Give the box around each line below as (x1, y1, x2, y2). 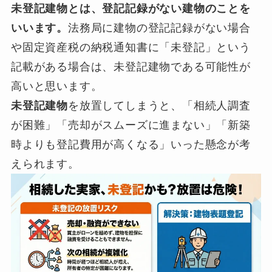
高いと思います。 (10, 80, 103, 92)
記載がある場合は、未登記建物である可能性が (10, 60, 251, 73)
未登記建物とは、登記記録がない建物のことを (10, 2, 251, 15)
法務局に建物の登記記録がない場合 (67, 21, 251, 34)
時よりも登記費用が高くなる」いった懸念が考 (10, 138, 251, 151)
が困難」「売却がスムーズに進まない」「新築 (10, 118, 251, 131)
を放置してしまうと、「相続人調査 (67, 99, 251, 112)
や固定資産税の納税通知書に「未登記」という (10, 41, 251, 53)
